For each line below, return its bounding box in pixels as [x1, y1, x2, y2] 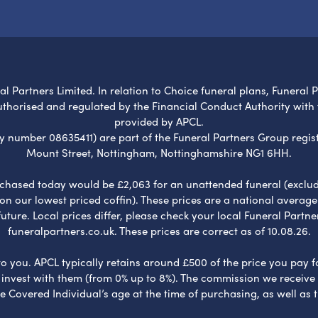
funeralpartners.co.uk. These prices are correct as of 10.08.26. [7, 222, 311, 238]
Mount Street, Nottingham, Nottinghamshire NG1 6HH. [26, 144, 292, 160]
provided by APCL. [114, 113, 204, 129]
